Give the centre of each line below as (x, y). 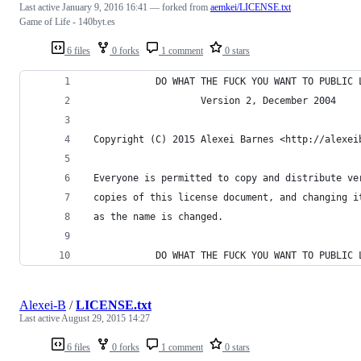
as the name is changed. (156, 216)
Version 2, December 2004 (212, 100)
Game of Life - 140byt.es (67, 21)
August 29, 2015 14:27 (106, 318)
